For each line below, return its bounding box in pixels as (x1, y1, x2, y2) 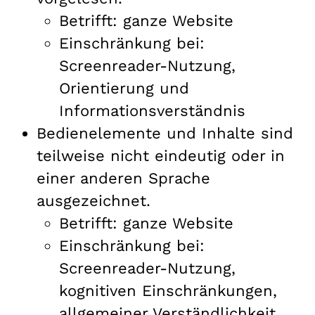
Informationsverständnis (59, 101, 245, 120)
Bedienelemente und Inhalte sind (37, 124, 293, 142)
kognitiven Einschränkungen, (59, 281, 277, 300)
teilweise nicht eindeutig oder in (37, 146, 285, 165)
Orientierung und (59, 79, 189, 97)
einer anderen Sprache (37, 169, 210, 187)
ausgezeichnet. (37, 191, 150, 210)
